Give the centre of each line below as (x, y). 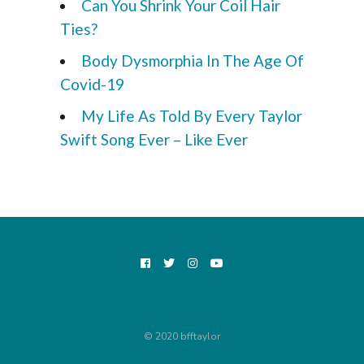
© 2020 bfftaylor (182, 337)
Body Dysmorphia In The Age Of (193, 61)
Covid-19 (92, 84)
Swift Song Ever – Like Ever (154, 140)
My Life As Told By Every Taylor (192, 116)
